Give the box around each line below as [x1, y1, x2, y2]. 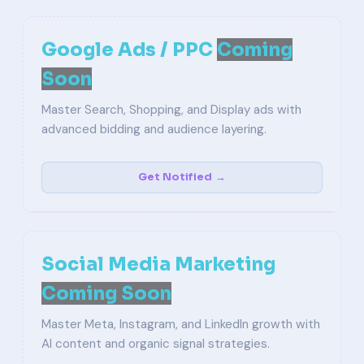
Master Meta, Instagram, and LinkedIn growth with [41, 316, 320, 332]
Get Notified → [138, 171, 226, 184]
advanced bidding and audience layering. [41, 121, 266, 137]
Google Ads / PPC [41, 38, 217, 61]
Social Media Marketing [41, 253, 275, 275]
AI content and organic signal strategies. [41, 336, 270, 352]
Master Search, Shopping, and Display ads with [41, 102, 301, 118]
